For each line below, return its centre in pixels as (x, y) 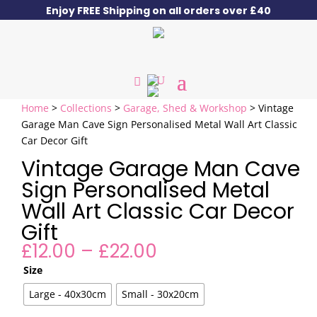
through (194, 299)
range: (185, 267)
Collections (86, 108)
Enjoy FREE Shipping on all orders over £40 (158, 11)
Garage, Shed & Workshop (185, 108)
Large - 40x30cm (68, 294)
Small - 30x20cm (160, 294)
